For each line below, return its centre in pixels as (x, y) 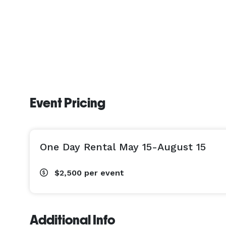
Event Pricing (68, 103)
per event (104, 173)
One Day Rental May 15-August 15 (123, 147)
